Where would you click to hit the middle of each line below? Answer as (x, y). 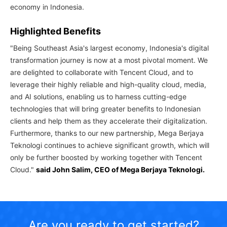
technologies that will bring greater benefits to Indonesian (105, 109)
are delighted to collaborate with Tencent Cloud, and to (102, 72)
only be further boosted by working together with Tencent (106, 157)
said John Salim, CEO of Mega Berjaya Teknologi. (120, 169)
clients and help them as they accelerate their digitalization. (109, 121)
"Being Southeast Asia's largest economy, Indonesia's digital (109, 48)
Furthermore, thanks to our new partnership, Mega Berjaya (107, 133)
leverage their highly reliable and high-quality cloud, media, (108, 84)
